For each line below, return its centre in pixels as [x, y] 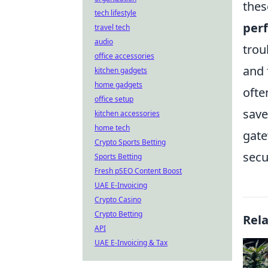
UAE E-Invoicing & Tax [131, 243]
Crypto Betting [118, 214]
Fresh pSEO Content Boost [138, 171]
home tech [112, 128]
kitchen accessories [127, 113]
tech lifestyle [115, 13]
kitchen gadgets [121, 70]
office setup [114, 99]
